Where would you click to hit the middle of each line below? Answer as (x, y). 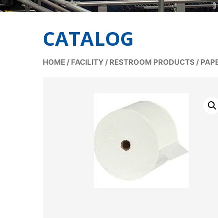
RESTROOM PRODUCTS (152, 62)
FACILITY (87, 62)
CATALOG (88, 38)
